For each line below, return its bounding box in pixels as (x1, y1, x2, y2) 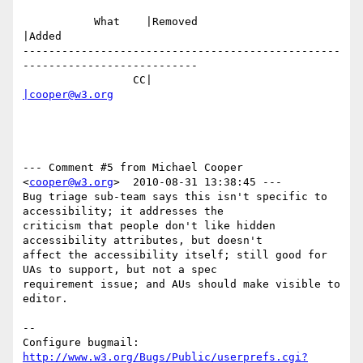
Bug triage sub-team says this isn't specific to (23, 190, 327, 203)
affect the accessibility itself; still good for (23, 249, 327, 262)
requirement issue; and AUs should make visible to (23, 278, 340, 291)
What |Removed (23, 15, 94, 28)
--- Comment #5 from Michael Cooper (23, 161, 243, 174)
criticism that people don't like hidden (23, 220, 275, 233)
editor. (23, 293, 68, 305)
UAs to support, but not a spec (23, 263, 217, 276)
